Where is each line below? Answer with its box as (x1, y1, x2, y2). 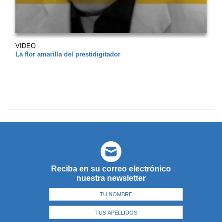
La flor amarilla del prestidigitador (15, 50, 120, 58)
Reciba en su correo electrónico (51, 164, 171, 173)
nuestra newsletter (76, 173, 146, 182)
